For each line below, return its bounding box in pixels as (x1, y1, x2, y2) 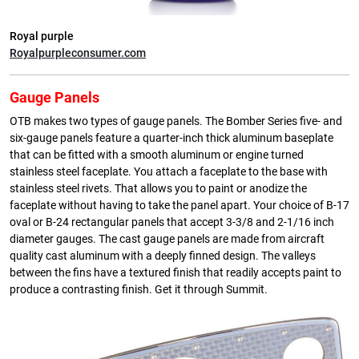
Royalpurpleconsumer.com (10, 46, 146, 60)
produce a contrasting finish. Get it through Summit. (10, 283, 268, 296)
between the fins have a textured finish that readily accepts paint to (10, 266, 341, 280)
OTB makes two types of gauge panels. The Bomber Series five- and (10, 115, 342, 128)
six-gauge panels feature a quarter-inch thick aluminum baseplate (10, 131, 333, 145)
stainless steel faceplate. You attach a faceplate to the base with (10, 165, 328, 179)
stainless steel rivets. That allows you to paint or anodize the (10, 182, 307, 196)
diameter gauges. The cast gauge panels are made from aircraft (10, 232, 325, 246)
